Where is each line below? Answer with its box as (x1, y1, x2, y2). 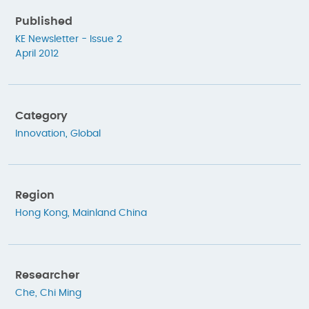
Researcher (15, 269, 79, 281)
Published (15, 16, 72, 28)
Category (15, 110, 68, 121)
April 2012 (15, 49, 59, 59)
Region (15, 190, 54, 201)
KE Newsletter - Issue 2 (15, 34, 122, 45)
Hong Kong (15, 208, 68, 219)
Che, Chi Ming (15, 288, 81, 298)
